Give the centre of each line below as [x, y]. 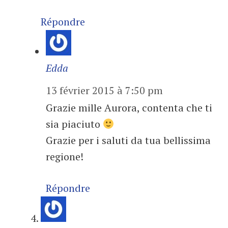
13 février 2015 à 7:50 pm [104, 90]
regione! [65, 156]
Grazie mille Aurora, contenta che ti [129, 108]
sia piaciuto [74, 124]
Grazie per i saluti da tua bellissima [128, 140]
